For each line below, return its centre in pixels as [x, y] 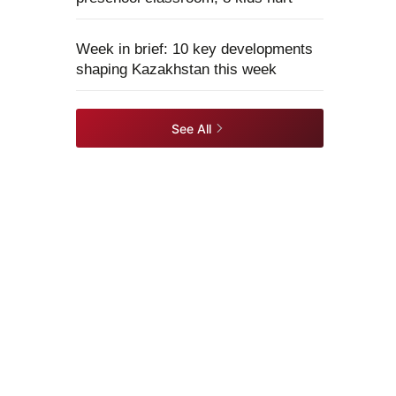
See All [191, 128]
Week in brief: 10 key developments [194, 49]
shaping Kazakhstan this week [176, 69]
